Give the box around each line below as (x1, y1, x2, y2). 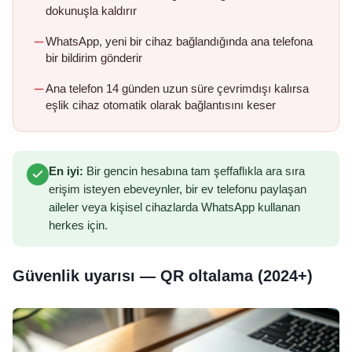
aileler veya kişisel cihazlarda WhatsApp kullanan (49, 201, 300, 214)
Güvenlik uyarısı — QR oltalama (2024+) (13, 267, 313, 285)
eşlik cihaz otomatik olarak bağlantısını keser (46, 99, 276, 112)
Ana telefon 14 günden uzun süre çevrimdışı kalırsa (46, 82, 309, 96)
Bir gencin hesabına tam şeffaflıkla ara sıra (83, 165, 305, 178)
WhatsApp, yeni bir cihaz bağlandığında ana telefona (46, 35, 313, 49)
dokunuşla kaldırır (46, 5, 137, 18)
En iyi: (49, 165, 83, 178)
